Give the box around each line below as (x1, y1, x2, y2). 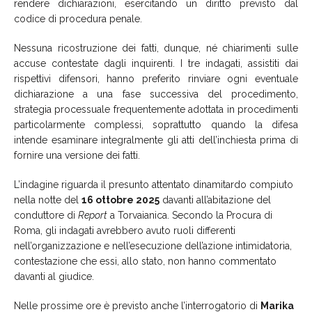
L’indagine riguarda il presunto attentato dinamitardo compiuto (14, 178, 293, 190)
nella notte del (14, 194, 81, 205)
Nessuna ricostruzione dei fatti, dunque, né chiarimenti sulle (14, 42, 298, 54)
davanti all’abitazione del (159, 194, 271, 205)
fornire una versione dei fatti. (14, 149, 140, 161)
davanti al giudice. (14, 270, 94, 282)
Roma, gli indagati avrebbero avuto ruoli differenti (14, 224, 235, 236)
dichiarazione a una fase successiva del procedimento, (14, 88, 298, 100)
